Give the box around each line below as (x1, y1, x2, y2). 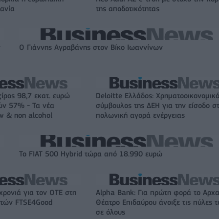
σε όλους (96, 207, 125, 217)
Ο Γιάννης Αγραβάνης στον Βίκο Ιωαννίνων (19, 43, 163, 52)
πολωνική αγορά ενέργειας (96, 110, 185, 120)
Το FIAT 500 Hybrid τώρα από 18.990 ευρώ (19, 149, 162, 158)
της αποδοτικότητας (96, 4, 159, 13)
